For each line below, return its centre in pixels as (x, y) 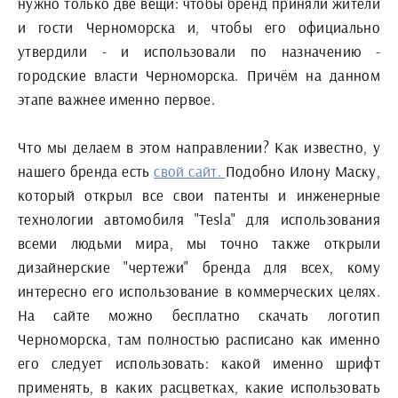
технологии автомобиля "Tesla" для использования (199, 219)
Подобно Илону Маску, (302, 171)
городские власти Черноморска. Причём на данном (199, 75)
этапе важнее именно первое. (117, 99)
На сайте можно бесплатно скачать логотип (199, 314)
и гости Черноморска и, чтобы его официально (199, 27)
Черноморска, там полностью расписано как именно (199, 338)
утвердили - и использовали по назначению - (199, 51)
